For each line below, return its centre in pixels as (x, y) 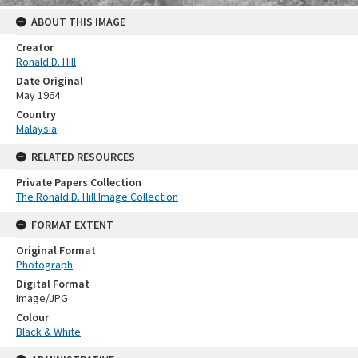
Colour (32, 317)
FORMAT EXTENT (72, 224)
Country (36, 114)
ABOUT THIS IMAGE (78, 21)
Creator (35, 47)
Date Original (50, 80)
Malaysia (36, 128)
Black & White (48, 331)
